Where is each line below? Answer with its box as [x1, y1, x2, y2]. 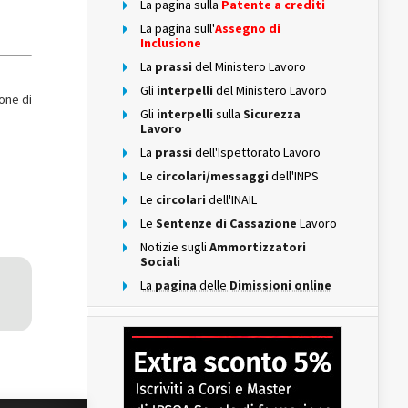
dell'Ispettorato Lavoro [195, 144, 321, 160]
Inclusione [140, 35, 201, 51]
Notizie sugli [140, 239, 207, 255]
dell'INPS [271, 168, 319, 184]
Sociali [140, 253, 180, 270]
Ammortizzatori [207, 239, 306, 255]
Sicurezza [243, 106, 301, 122]
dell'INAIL [206, 191, 257, 208]
